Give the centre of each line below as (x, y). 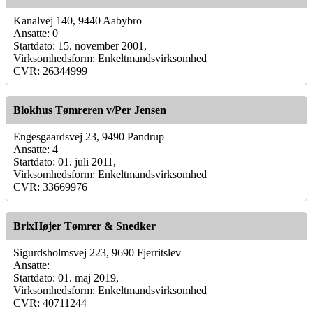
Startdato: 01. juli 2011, (65, 161)
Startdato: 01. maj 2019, (66, 277)
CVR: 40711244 (50, 303)
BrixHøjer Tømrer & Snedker (85, 226)
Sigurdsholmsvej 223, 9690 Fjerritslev (97, 252)
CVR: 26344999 (50, 71)
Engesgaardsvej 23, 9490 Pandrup (89, 136)
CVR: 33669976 (50, 187)
